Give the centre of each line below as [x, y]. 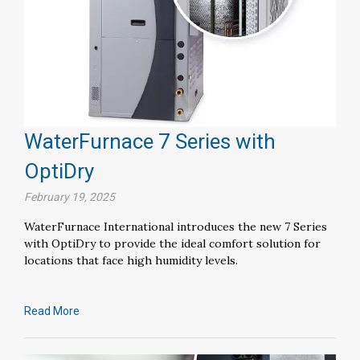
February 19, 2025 [70, 197]
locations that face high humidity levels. [131, 261]
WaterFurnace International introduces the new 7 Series [176, 227]
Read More [52, 311]
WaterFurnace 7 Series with [150, 142]
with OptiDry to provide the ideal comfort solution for [172, 244]
